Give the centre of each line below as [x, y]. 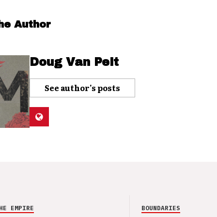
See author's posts [82, 87]
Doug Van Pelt [74, 62]
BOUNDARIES [161, 208]
